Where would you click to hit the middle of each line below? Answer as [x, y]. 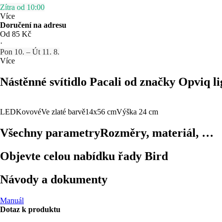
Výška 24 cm [137, 112]
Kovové [28, 112]
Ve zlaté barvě [63, 112]
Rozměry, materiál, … [157, 133]
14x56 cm [101, 112]
